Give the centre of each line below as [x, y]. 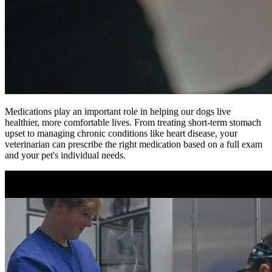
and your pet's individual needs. [65, 155]
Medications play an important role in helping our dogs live [118, 112]
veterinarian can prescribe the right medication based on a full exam [134, 144]
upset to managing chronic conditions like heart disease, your [121, 134]
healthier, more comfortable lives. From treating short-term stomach [133, 123]
